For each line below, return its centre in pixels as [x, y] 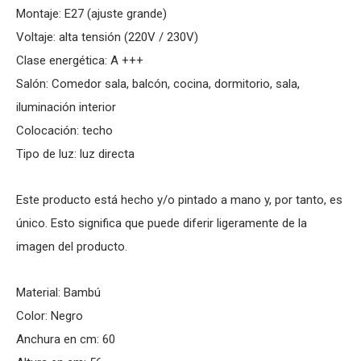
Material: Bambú [58, 293]
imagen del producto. [72, 247]
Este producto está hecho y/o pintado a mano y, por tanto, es [179, 200]
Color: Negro [50, 316]
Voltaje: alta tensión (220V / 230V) [107, 37]
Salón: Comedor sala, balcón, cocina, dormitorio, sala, [158, 84]
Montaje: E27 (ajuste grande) [91, 14]
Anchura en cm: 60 [66, 339]
